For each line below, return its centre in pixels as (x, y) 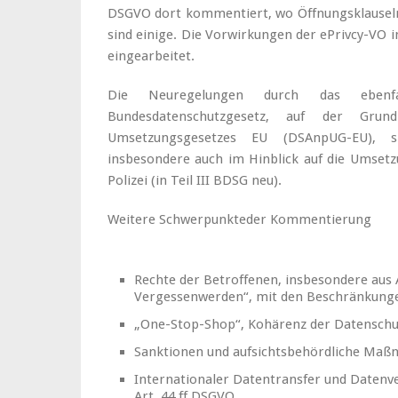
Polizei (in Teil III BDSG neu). (195, 180)
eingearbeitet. (151, 56)
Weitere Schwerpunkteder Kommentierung (239, 219)
